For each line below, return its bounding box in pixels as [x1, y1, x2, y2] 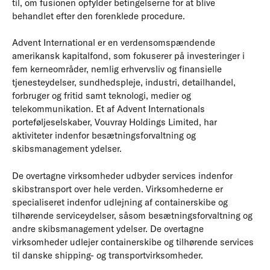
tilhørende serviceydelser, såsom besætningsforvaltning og [12, 209, 253, 221]
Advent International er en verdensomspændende [12, 37, 215, 48]
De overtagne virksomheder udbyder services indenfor [12, 169, 233, 181]
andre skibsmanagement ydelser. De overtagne [12, 222, 204, 234]
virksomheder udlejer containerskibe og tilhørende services [12, 236, 254, 248]
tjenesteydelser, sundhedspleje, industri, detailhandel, [12, 77, 236, 88]
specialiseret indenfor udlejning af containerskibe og [12, 196, 228, 208]
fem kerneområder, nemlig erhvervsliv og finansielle [12, 63, 222, 75]
